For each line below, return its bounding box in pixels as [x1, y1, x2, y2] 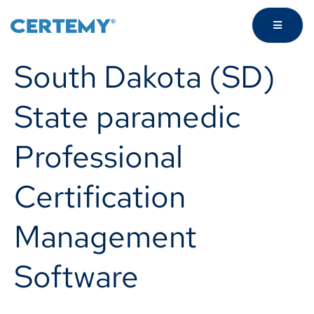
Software [14, 256, 139, 296]
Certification [14, 176, 186, 217]
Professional [14, 136, 183, 177]
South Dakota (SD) [14, 56, 275, 97]
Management [14, 216, 197, 257]
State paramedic [14, 96, 240, 137]
